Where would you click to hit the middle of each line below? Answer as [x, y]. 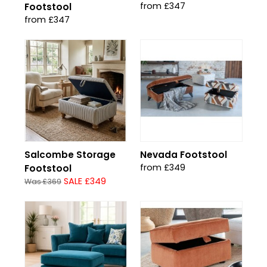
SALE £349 [85, 181]
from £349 [163, 167]
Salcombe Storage [70, 155]
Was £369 [43, 181]
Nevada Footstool [184, 155]
